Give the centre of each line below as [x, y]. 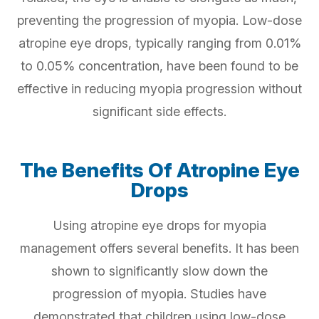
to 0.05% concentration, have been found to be [159, 66]
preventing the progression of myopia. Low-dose [159, 21]
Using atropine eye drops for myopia [159, 226]
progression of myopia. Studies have [159, 294]
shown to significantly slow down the [159, 271]
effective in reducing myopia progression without [159, 89]
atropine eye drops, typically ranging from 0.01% [159, 43]
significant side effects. [159, 112]
